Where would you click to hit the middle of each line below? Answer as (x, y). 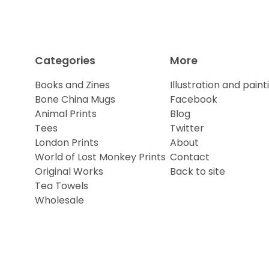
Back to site (197, 171)
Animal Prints (65, 114)
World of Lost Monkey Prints (100, 157)
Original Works (69, 171)
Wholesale (59, 200)
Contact (189, 157)
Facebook (193, 99)
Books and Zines (72, 85)
